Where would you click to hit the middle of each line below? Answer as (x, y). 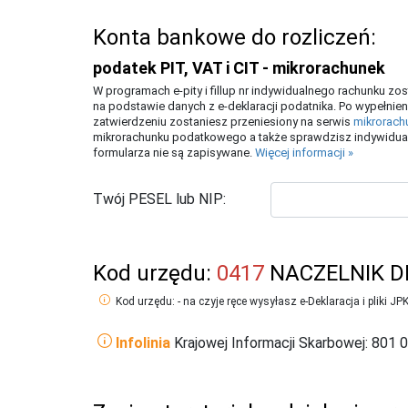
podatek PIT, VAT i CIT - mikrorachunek (239, 68)
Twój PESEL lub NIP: (159, 199)
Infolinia (143, 342)
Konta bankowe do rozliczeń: (235, 37)
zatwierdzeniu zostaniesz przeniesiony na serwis (223, 121)
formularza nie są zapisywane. (174, 152)
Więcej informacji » (304, 152)
